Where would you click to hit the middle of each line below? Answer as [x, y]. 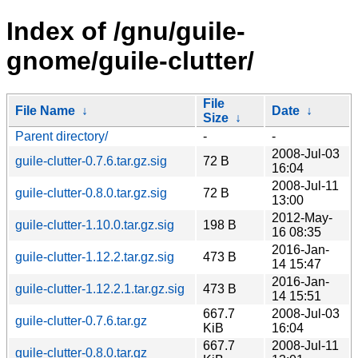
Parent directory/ [62, 136]
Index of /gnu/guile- [126, 32]
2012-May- [302, 217]
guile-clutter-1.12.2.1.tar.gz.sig [100, 288]
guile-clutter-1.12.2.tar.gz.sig [95, 257]
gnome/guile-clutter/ [130, 61]
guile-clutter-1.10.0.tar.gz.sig [95, 225]
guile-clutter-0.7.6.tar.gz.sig [91, 161]
